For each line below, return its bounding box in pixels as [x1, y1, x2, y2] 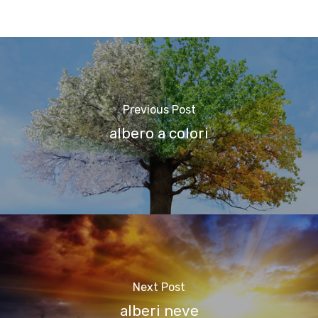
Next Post [133, 280, 185, 294]
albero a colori [109, 124, 209, 142]
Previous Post [122, 102, 196, 116]
